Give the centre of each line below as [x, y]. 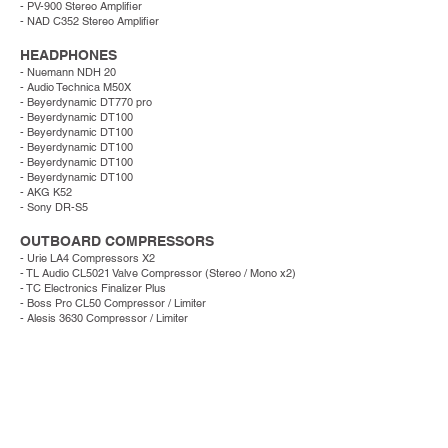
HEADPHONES [68, 55]
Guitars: [39, 366]
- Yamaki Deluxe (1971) [76, 411]
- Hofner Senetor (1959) [79, 396]
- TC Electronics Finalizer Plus [93, 288]
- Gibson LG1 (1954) [75, 381]
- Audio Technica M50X [75, 87]
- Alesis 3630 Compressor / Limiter [105, 318]
